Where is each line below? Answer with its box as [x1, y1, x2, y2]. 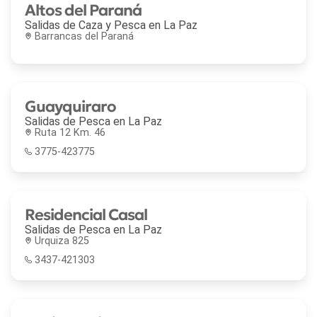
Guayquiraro [25, 96, 116, 116]
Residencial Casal [25, 204, 147, 224]
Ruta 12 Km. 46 [35, 126, 105, 139]
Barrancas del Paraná [35, 30, 134, 42]
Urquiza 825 [35, 234, 89, 247]
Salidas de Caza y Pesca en [25, 18, 163, 32]
